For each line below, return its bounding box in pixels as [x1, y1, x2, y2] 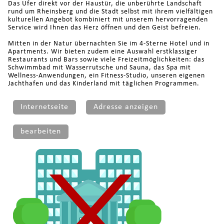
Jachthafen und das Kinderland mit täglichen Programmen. [7, 79, 199, 87]
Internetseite [20, 102, 68, 111]
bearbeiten [20, 127, 61, 135]
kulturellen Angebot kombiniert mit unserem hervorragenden [7, 15, 208, 23]
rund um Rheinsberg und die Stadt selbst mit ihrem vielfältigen [7, 7, 213, 15]
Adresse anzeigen [93, 102, 158, 111]
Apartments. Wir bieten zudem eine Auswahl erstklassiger [7, 47, 197, 55]
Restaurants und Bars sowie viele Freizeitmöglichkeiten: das [7, 55, 204, 63]
